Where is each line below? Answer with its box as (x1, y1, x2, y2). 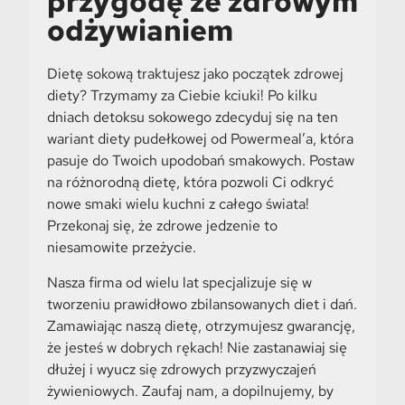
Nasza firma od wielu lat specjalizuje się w (46, 272, 312, 292)
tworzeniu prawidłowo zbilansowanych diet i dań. (46, 294, 357, 314)
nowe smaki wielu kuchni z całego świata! (46, 194, 309, 214)
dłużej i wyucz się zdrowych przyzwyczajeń (46, 359, 316, 379)
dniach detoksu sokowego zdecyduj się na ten (46, 108, 338, 127)
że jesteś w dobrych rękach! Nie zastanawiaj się (46, 337, 347, 357)
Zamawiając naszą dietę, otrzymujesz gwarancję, (46, 316, 355, 335)
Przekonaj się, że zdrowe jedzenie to (46, 216, 278, 236)
